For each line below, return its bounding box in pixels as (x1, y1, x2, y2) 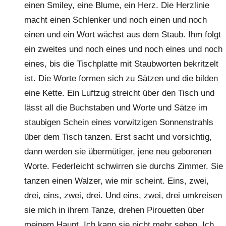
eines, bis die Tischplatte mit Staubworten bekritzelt (24, 59, 218, 69)
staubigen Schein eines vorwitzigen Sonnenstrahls (24, 118, 213, 127)
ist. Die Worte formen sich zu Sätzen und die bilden (24, 74, 218, 83)
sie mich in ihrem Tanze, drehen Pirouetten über (24, 205, 204, 215)
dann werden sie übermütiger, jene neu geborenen (24, 147, 211, 156)
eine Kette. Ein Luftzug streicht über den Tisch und (24, 88, 214, 98)
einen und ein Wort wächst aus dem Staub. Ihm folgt (24, 30, 221, 39)
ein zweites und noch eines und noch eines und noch (24, 44, 222, 54)
